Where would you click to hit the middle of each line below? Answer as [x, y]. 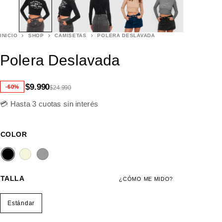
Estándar [21, 203]
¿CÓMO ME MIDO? [146, 179]
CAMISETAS [71, 36]
